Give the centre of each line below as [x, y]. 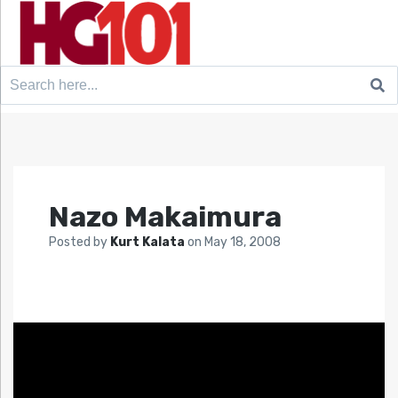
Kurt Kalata [149, 242]
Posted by [80, 242]
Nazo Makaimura [165, 216]
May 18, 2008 [243, 242]
